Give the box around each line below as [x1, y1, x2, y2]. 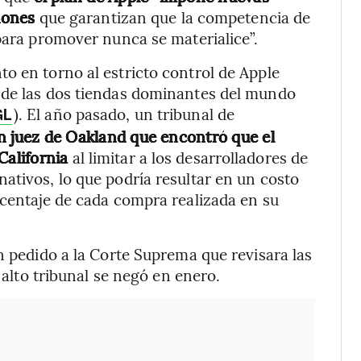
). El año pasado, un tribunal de [13, 103, 235, 125]
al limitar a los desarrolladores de [68, 147, 309, 168]
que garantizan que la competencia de [35, 6, 311, 28]
